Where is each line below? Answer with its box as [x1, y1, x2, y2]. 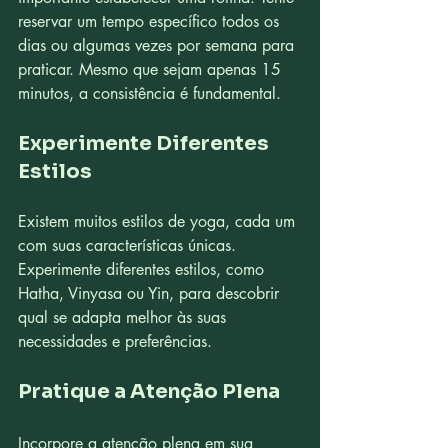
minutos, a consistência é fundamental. [18, 83, 281, 104]
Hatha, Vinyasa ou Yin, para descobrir [18, 283, 284, 304]
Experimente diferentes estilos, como [18, 259, 269, 280]
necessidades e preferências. [18, 331, 212, 352]
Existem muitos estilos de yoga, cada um [18, 211, 300, 232]
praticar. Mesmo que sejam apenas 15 [18, 59, 286, 80]
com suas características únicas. [18, 235, 241, 256]
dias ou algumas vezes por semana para [18, 35, 299, 56]
